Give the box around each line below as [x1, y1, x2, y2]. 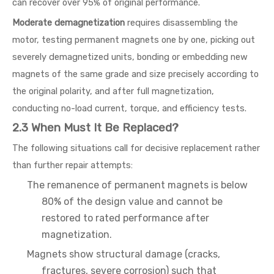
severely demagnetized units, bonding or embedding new [12, 51, 248, 62]
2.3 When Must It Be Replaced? [12, 121, 179, 135]
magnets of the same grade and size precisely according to [12, 68, 259, 80]
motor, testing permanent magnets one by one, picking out [12, 34, 255, 45]
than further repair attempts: [12, 160, 133, 171]
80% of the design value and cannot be [42, 196, 223, 207]
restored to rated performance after [42, 212, 209, 224]
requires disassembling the [125, 17, 238, 28]
